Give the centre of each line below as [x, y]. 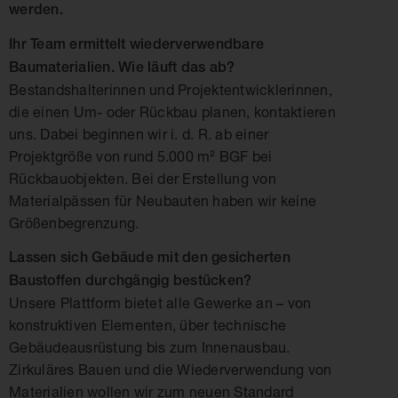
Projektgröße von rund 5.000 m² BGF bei [141, 156]
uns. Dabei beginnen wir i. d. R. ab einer [139, 134]
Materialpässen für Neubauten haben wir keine [163, 200]
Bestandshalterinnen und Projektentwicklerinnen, [171, 89]
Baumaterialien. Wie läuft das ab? [122, 67]
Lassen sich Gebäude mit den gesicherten [150, 257]
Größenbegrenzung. [74, 223]
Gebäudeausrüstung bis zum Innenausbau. [150, 347]
